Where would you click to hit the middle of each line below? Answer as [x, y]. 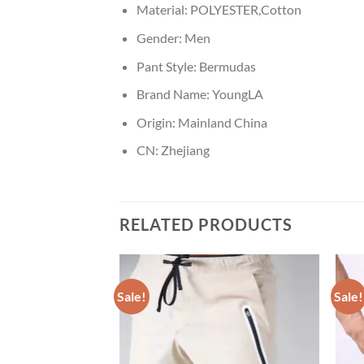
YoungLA [237, 94]
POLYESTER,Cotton [245, 10]
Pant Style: [167, 66]
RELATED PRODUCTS [206, 225]
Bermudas [227, 66]
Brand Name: [174, 94]
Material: [163, 10]
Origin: [157, 122]
